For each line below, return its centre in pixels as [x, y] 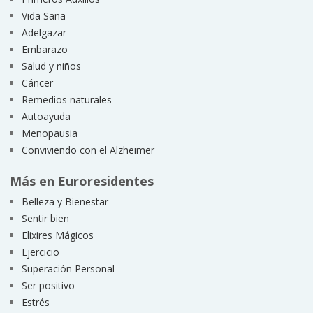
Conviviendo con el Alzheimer [88, 150]
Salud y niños [51, 66]
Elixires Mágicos [57, 235]
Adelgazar [44, 33]
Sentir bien [45, 219]
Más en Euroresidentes [81, 181]
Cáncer [37, 83]
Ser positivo [48, 286]
